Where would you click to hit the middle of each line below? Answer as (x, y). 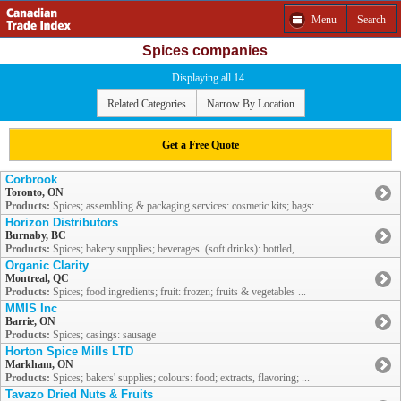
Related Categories (146, 103)
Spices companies (205, 51)
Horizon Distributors (62, 223)
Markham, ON (39, 365)
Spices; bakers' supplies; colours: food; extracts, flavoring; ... (180, 378)
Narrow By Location (250, 103)
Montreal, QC (37, 279)
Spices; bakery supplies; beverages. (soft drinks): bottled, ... (178, 249)
